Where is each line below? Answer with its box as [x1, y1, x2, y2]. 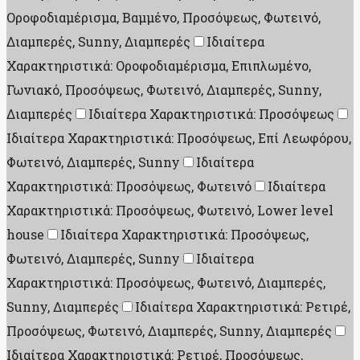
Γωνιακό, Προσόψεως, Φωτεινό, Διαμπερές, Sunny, [6, 81, 321, 99]
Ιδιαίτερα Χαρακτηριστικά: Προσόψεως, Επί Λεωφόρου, [6, 129, 351, 147]
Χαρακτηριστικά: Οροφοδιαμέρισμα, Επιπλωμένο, [6, 57, 311, 75]
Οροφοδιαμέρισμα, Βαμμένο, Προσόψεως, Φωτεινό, [6, 9, 321, 27]
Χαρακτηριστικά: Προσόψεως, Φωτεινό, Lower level [6, 202, 333, 219]
